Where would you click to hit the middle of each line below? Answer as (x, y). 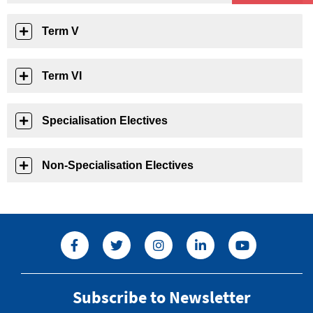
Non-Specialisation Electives (118, 165)
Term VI (62, 76)
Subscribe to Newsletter (162, 297)
